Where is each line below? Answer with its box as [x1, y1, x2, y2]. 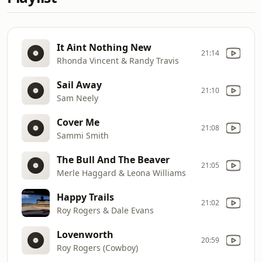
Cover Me [57, 115, 99, 129]
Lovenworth [57, 227, 113, 241]
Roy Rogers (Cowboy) [57, 242, 138, 253]
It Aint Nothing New [57, 40, 151, 54]
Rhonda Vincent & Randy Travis [57, 54, 179, 66]
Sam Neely [57, 92, 98, 104]
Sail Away [57, 78, 102, 91]
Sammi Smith [57, 129, 109, 141]
